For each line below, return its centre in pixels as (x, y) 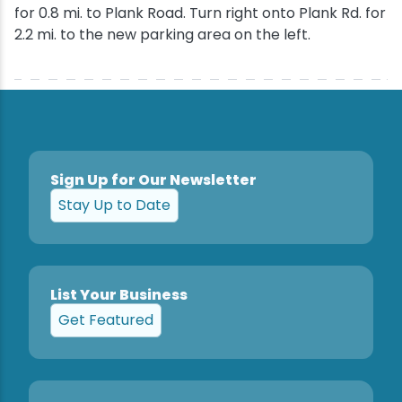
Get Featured (106, 320)
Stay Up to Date (114, 205)
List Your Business (119, 295)
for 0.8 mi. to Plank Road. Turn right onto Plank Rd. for (200, 13)
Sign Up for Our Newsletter (153, 180)
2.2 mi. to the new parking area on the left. (162, 35)
